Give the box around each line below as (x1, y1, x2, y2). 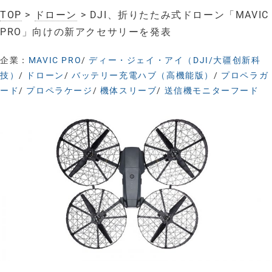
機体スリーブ (100, 86, 157, 96)
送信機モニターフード (164, 86, 259, 96)
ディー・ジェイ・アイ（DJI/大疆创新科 (89, 55, 261, 66)
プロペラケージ (26, 86, 93, 96)
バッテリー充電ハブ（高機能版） (72, 70, 214, 81)
